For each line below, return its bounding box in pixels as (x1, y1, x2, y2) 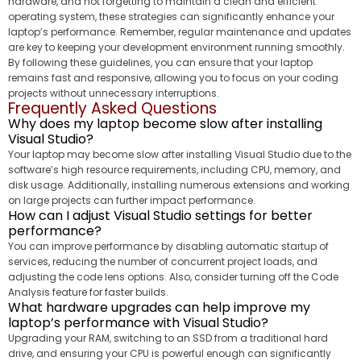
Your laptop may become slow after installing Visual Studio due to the (8, 147, 351, 161)
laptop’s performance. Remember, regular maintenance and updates (8, 24, 351, 39)
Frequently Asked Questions (8, 97, 217, 119)
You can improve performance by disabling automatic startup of (8, 239, 329, 253)
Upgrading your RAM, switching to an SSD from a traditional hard (8, 330, 328, 345)
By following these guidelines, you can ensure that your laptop (8, 55, 313, 69)
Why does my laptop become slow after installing (8, 114, 322, 133)
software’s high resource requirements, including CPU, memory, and (8, 162, 341, 176)
